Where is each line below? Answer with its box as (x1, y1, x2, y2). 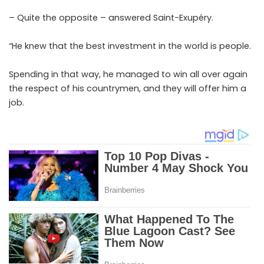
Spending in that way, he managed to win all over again (9, 68, 247, 81)
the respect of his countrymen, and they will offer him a (9, 82, 246, 95)
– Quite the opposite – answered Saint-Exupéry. (9, 12, 213, 24)
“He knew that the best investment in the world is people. (9, 40, 251, 52)
